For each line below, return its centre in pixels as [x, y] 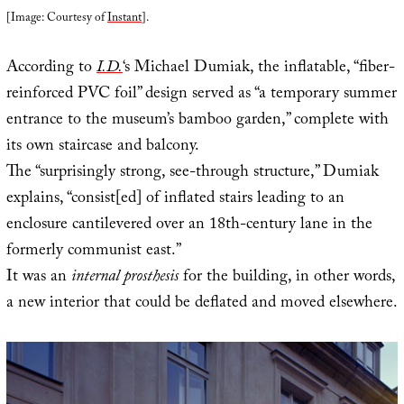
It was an [38, 278]
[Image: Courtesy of [56, 18]
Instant [124, 18]
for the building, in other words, [286, 278]
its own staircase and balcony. [102, 147]
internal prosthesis [124, 278]
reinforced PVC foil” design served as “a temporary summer [201, 95]
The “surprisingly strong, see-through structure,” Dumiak [192, 173]
